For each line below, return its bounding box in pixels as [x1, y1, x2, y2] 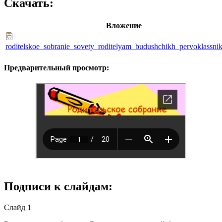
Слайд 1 [4, 203, 31, 212]
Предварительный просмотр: [4, 63, 109, 72]
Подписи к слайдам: [4, 179, 112, 193]
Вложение [106, 21, 142, 30]
